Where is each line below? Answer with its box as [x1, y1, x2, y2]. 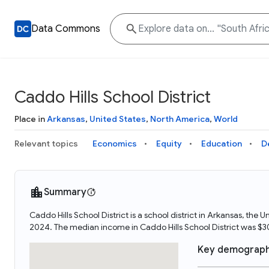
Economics [92, 138, 137, 149]
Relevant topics [14, 138, 78, 149]
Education [201, 138, 242, 149]
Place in [14, 113, 47, 124]
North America [150, 113, 210, 124]
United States [89, 113, 146, 124]
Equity [156, 138, 182, 149]
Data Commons [31, 23, 100, 35]
